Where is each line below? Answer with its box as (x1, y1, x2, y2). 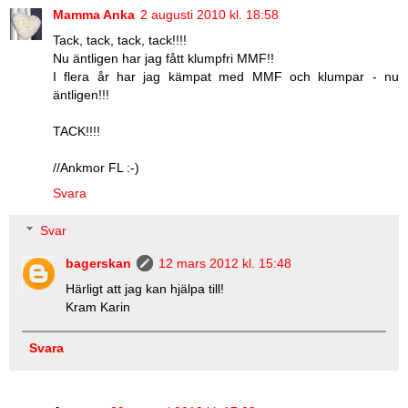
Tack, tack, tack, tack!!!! (53, 32, 187, 47)
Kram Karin (66, 300, 131, 315)
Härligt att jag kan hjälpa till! (66, 281, 225, 297)
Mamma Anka (53, 6, 135, 22)
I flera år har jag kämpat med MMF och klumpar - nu (53, 68, 399, 84)
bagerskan (66, 256, 132, 271)
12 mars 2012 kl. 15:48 (158, 256, 292, 271)
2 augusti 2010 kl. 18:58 (140, 6, 279, 22)
